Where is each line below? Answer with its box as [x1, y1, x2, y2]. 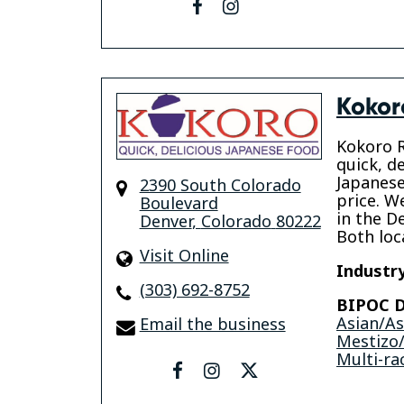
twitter [258, 360, 308, 380]
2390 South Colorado [139, 174, 301, 197]
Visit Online [139, 244, 229, 267]
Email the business [139, 313, 286, 335]
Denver [139, 210, 192, 233]
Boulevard [139, 192, 218, 215]
